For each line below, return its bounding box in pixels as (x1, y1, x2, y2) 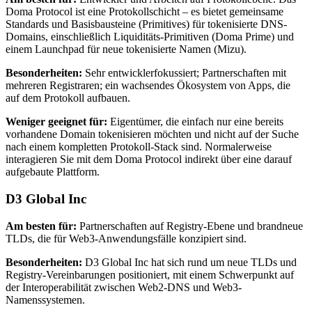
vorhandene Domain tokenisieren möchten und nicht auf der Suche (6, 128, 299, 141)
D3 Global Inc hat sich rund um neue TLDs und (82, 256, 297, 268)
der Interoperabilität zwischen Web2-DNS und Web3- (6, 281, 242, 293)
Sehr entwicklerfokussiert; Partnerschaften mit (82, 67, 286, 79)
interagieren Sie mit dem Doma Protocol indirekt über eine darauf (6, 153, 292, 166)
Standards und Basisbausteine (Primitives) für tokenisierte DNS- (6, 18, 287, 31)
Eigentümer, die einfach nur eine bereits (107, 116, 283, 128)
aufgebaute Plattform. (6, 166, 100, 178)
